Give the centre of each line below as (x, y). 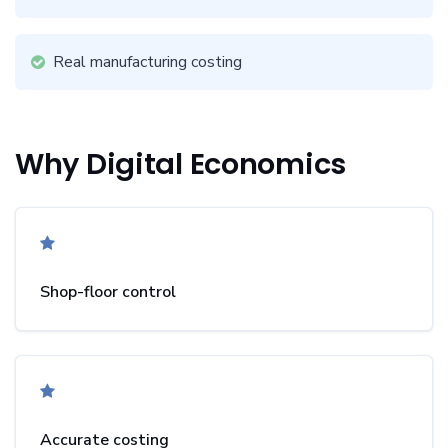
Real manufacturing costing (147, 62)
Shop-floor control (108, 292)
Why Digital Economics (180, 164)
